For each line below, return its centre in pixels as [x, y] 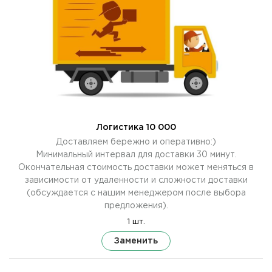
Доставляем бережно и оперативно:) [136, 142]
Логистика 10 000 [136, 127]
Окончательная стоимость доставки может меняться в [136, 167]
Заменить [136, 240]
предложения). [136, 206]
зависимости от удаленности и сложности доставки [136, 180]
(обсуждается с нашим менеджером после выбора [136, 193]
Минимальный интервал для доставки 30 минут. [136, 155]
